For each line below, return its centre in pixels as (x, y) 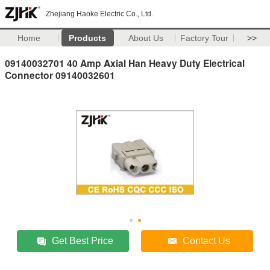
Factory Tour (205, 38)
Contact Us (207, 240)
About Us (146, 38)
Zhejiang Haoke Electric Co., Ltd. (99, 14)
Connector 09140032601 (60, 75)
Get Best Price (83, 240)
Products (88, 38)
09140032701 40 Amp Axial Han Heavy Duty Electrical (125, 63)
